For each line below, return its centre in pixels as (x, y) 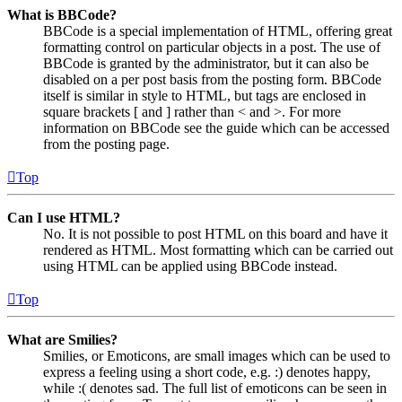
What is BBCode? (62, 14)
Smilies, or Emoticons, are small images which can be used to (217, 355)
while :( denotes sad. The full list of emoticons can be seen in (215, 388)
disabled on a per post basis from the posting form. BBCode (212, 79)
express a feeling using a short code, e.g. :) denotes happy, (207, 371)
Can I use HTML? (64, 217)
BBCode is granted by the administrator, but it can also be (206, 63)
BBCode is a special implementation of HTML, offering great (218, 31)
